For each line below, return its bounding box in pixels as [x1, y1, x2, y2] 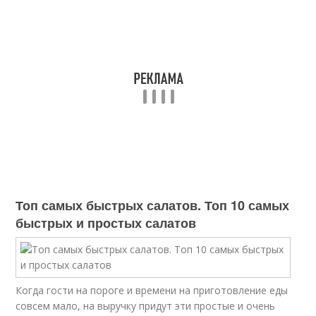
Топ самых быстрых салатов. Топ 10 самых [16, 196, 290, 214]
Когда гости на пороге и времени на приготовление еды [16, 284, 288, 297]
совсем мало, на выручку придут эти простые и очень [16, 299, 276, 312]
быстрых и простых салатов [16, 214, 197, 232]
